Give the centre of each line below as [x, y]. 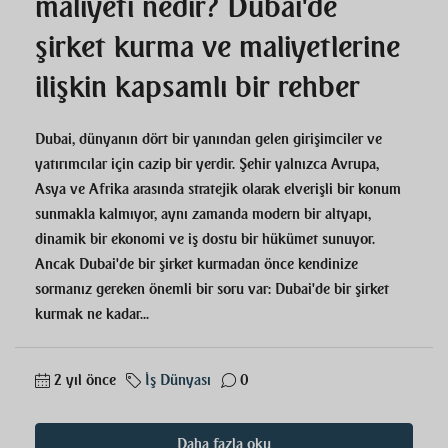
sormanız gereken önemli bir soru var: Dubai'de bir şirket [212, 289]
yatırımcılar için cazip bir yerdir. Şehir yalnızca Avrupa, [207, 164]
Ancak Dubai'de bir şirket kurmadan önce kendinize [196, 264]
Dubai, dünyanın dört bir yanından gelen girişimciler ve [208, 139]
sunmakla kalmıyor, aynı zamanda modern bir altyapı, [203, 214]
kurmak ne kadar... [92, 314]
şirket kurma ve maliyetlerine [217, 47]
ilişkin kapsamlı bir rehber [197, 87]
